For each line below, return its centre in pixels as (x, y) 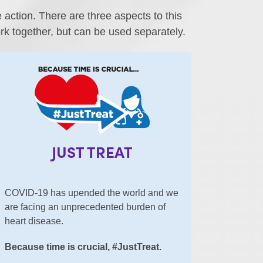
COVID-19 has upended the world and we (91, 193)
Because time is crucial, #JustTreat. (83, 247)
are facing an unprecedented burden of (85, 207)
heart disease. (35, 221)
